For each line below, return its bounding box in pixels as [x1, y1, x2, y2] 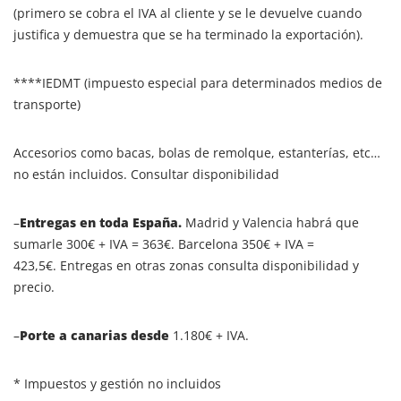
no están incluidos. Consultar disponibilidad [13, 165, 279, 183]
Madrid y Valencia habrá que [182, 213, 359, 231]
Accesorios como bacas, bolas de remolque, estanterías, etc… [13, 143, 380, 161]
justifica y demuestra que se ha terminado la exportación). [13, 25, 363, 43]
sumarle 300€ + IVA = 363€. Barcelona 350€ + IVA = [13, 235, 314, 252]
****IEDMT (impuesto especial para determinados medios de [13, 73, 382, 91]
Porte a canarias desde [20, 326, 169, 344]
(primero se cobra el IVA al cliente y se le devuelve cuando [13, 4, 362, 21]
